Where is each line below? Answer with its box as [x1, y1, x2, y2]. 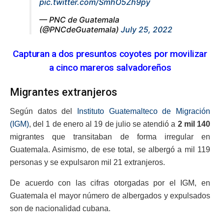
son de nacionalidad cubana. [10, 204, 110, 213]
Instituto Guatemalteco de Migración [72, 107, 211, 115]
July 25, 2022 [121, 24, 172, 34]
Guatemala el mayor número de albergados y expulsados [10, 191, 210, 200]
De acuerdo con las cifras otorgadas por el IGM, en [10, 178, 210, 187]
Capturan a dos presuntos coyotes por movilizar [13, 48, 207, 59]
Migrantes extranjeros [10, 86, 117, 99]
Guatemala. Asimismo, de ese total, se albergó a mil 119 [10, 145, 210, 154]
